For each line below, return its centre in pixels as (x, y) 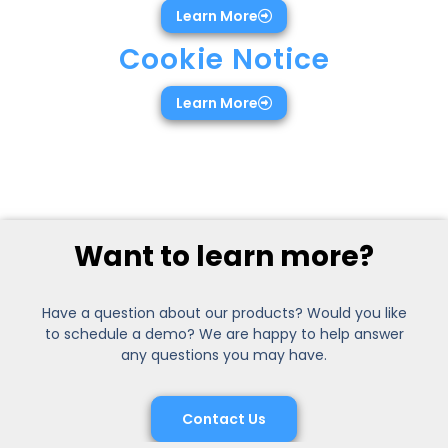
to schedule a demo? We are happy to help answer (224, 334)
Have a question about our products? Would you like (224, 313)
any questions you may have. (224, 355)
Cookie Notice (224, 60)
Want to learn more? (224, 257)
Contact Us (224, 419)
